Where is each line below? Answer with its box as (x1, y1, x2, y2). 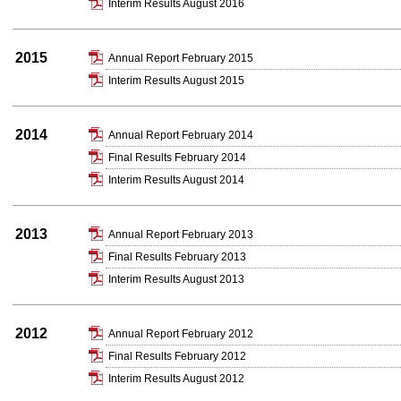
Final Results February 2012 (108, 350, 246, 363)
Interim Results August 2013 (108, 273, 244, 286)
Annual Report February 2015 (108, 52, 253, 64)
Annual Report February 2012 (108, 328, 253, 340)
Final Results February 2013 (108, 251, 246, 263)
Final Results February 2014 (108, 151, 246, 164)
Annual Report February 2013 (108, 228, 253, 241)
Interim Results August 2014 (108, 174, 244, 186)
